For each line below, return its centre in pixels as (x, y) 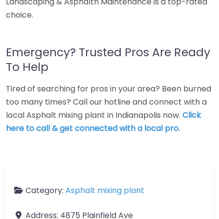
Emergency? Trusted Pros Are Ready (108, 52)
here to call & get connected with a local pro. (93, 128)
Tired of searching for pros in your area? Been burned (109, 89)
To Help (27, 67)
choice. (20, 15)
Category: (45, 190)
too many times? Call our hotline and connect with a (106, 102)
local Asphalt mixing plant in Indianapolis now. (94, 115)
